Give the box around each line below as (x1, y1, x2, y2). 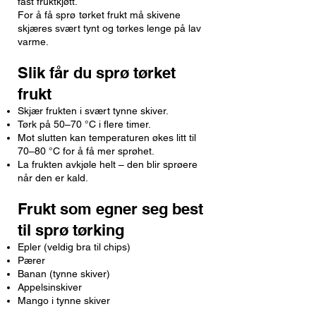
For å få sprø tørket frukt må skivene (18, 9, 181, 20)
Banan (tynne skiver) (18, 268, 110, 279)
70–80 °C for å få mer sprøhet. (18, 145, 154, 157)
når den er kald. (18, 172, 88, 183)
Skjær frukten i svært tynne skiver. (18, 105, 169, 116)
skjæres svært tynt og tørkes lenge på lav (18, 23, 201, 34)
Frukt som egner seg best (18, 200, 203, 218)
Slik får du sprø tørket (18, 63, 176, 82)
